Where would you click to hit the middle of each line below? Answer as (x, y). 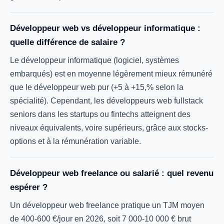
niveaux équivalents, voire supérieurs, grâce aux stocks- (109, 128)
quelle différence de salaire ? (67, 42)
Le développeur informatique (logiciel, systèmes (94, 60)
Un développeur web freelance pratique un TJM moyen (107, 205)
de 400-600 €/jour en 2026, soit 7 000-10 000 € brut (100, 219)
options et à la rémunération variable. (75, 141)
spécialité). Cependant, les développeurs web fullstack (106, 101)
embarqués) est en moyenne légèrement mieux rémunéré (111, 74)
